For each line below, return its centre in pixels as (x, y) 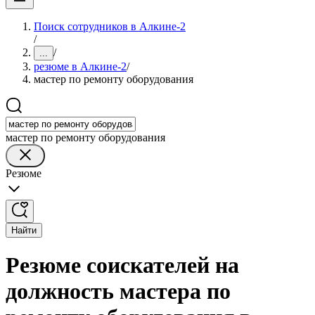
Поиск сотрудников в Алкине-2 (110, 26)
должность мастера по (118, 291)
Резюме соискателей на (122, 265)
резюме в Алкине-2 (80, 66)
